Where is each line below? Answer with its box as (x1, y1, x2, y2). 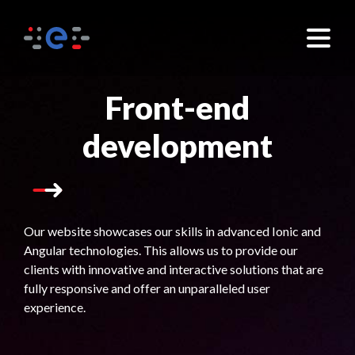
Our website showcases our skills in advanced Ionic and (24, 223, 321, 239)
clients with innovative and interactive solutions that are (24, 261, 323, 277)
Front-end (105, 89, 250, 127)
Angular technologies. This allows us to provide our (24, 242, 298, 258)
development (82, 127, 273, 165)
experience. (24, 300, 88, 315)
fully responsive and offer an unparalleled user (24, 281, 270, 296)
